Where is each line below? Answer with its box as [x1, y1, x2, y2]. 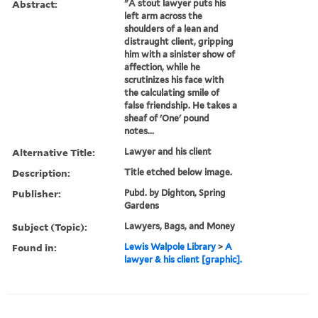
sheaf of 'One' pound [124, 112, 210, 124]
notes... [124, 125, 155, 136]
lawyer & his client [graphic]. [124, 253, 243, 265]
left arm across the [124, 10, 203, 21]
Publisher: [12, 186, 61, 200]
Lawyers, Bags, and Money [124, 220, 236, 231]
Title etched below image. [124, 166, 233, 177]
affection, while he [124, 61, 201, 72]
